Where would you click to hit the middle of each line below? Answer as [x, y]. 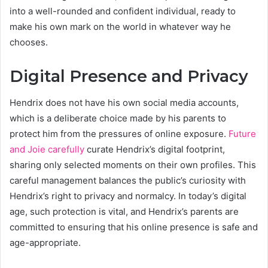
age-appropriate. [45, 243]
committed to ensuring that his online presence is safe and [134, 227]
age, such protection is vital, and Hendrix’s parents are [124, 212]
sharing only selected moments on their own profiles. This [133, 165]
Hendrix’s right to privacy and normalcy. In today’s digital [128, 196]
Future [242, 134]
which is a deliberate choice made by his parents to [118, 118]
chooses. [29, 42]
